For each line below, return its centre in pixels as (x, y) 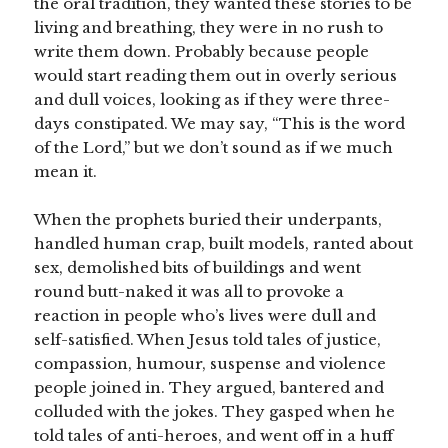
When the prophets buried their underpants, (208, 220)
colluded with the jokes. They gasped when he (215, 412)
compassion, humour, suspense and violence (210, 364)
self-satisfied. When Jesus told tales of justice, (208, 340)
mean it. (66, 172)
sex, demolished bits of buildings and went (198, 268)
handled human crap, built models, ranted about (224, 244)
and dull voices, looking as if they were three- (212, 100)
